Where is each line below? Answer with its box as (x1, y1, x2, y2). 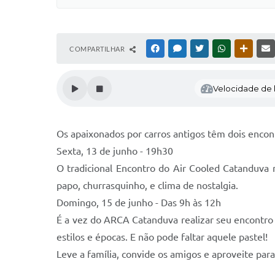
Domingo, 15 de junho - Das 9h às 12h (56, 197, 221, 208)
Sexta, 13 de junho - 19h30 (56, 145, 173, 157)
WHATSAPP (228, 45, 263, 52)
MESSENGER (184, 45, 222, 52)
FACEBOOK (161, 45, 197, 52)
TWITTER (206, 45, 234, 52)
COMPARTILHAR (69, 45, 126, 53)
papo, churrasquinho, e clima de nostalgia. (56, 180, 238, 191)
